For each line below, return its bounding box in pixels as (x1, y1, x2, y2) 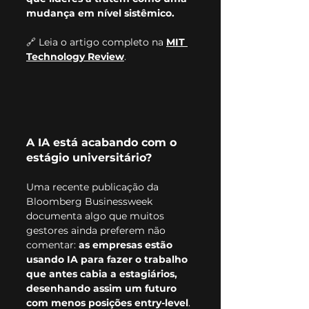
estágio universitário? (26, 150, 152, 164)
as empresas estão (79, 238, 175, 251)
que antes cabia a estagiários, (26, 267, 180, 280)
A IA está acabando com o (26, 135, 180, 149)
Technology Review (26, 50, 124, 63)
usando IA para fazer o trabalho (26, 252, 190, 266)
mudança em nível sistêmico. (26, 7, 175, 19)
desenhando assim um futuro (26, 281, 179, 295)
